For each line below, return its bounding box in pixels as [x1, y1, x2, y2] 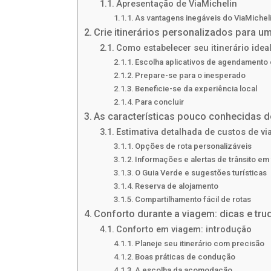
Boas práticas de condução [135, 252, 236, 262]
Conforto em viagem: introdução [116, 224, 252, 235]
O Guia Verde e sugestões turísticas [135, 168, 267, 178]
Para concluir [135, 97, 184, 107]
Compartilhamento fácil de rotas [135, 195, 252, 204]
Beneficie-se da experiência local [135, 84, 258, 94]
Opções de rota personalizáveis [135, 142, 252, 151]
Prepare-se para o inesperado [135, 71, 246, 80]
